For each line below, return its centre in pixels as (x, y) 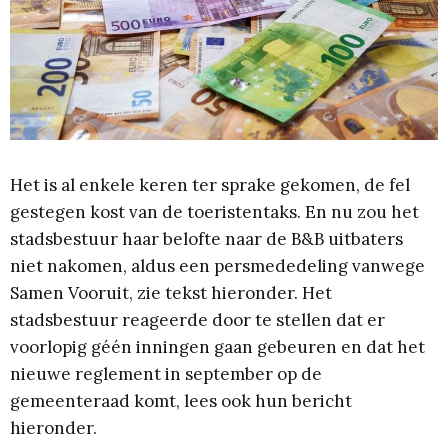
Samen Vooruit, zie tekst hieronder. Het (171, 293)
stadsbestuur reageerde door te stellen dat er (197, 320)
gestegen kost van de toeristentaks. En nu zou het (214, 212)
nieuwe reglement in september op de (166, 374)
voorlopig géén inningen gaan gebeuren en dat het (217, 347)
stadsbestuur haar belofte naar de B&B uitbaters (206, 239)
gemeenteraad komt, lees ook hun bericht (181, 401)
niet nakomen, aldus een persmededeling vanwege (217, 266)
